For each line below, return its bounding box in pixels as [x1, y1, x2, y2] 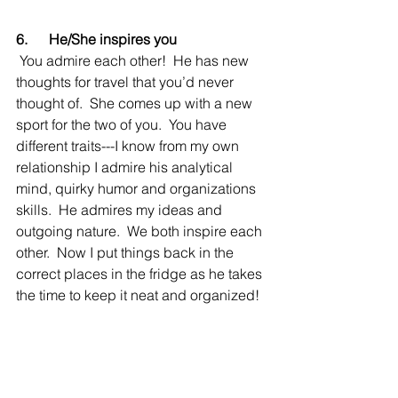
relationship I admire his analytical [16, 158, 236, 176]
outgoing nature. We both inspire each [16, 222, 266, 240]
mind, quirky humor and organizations [16, 179, 259, 197]
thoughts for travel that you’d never [16, 73, 237, 91]
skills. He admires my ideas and [16, 201, 226, 219]
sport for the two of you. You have [16, 115, 230, 133]
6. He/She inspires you [16, 30, 177, 48]
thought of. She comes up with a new [16, 94, 256, 112]
